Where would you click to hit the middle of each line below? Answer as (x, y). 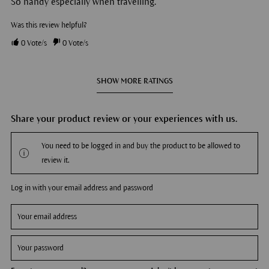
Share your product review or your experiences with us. (124, 118)
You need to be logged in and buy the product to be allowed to (141, 146)
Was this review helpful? (48, 25)
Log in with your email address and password (82, 188)
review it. (55, 160)
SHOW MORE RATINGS (134, 81)
